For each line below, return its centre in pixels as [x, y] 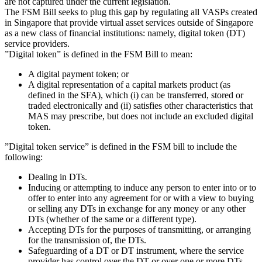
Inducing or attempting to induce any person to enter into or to [142, 187]
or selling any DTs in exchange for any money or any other [137, 208]
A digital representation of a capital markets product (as [129, 84]
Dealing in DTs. [58, 177]
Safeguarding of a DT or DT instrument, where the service [136, 250]
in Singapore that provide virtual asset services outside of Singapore [129, 22]
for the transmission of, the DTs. [87, 240]
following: [24, 157]
